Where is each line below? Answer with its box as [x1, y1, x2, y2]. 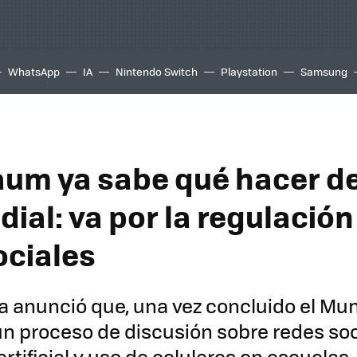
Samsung [300, 64, 347, 79]
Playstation [221, 64, 277, 79]
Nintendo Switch [116, 64, 198, 79]
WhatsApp [8, 64, 60, 79]
